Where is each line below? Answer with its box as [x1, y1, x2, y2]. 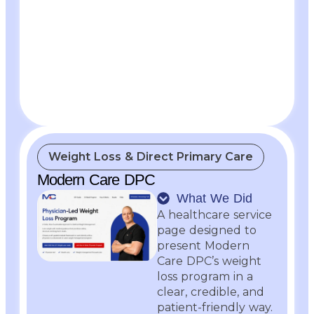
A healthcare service [157, 207, 272, 221]
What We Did [176, 191, 252, 205]
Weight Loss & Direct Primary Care [48, 149, 253, 163]
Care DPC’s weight [157, 254, 261, 268]
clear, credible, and [157, 285, 264, 299]
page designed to [157, 223, 257, 237]
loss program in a [157, 269, 253, 283]
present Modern [157, 238, 250, 252]
